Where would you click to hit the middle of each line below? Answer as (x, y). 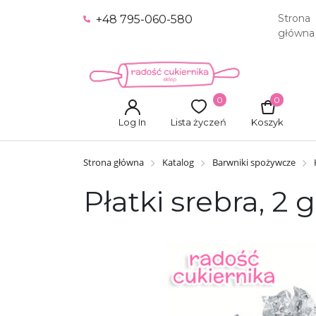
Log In (132, 122)
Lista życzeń (199, 122)
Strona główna (114, 162)
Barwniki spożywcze (254, 162)
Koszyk (267, 122)
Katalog (178, 162)
